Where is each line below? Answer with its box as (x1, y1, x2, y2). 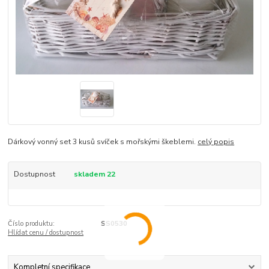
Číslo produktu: (8, 219, 55, 228)
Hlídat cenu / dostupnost (8, 228, 84, 237)
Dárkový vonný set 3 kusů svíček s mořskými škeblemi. (8, 136, 198, 147)
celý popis (198, 136, 235, 147)
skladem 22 (73, 169, 117, 179)
